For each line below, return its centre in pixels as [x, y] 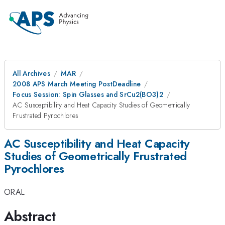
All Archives [31, 73]
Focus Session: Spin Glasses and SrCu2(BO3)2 [88, 94]
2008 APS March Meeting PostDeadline [77, 84]
